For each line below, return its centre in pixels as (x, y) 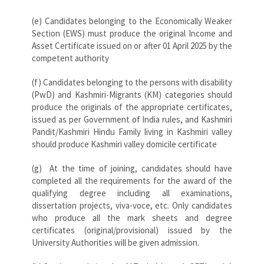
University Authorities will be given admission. (115, 242)
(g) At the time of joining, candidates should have (132, 168)
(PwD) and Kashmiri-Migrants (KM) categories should (132, 94)
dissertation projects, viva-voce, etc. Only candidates (132, 205)
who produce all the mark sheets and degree (132, 217)
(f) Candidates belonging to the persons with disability (132, 82)
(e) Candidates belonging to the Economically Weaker (132, 21)
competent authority (70, 58)
